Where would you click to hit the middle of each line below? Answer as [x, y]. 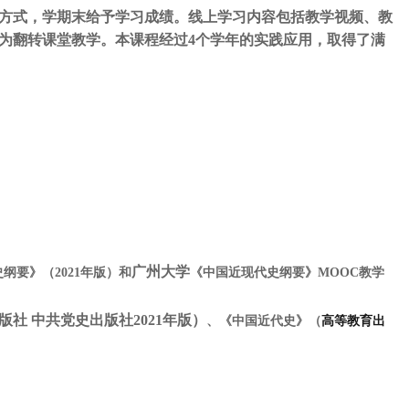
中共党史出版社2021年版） [119, 320]
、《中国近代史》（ [264, 321]
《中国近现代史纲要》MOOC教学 [287, 273]
